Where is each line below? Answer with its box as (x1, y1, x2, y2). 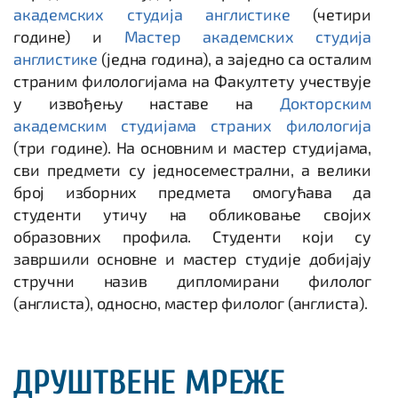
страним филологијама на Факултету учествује (13, 71, 371, 91)
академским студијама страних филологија (13, 115, 371, 135)
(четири (290, 4, 371, 24)
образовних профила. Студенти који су (13, 227, 371, 246)
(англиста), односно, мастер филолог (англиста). (13, 293, 368, 313)
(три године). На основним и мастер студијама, (13, 138, 371, 157)
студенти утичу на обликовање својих (13, 204, 371, 224)
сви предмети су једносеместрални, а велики (13, 160, 371, 179)
